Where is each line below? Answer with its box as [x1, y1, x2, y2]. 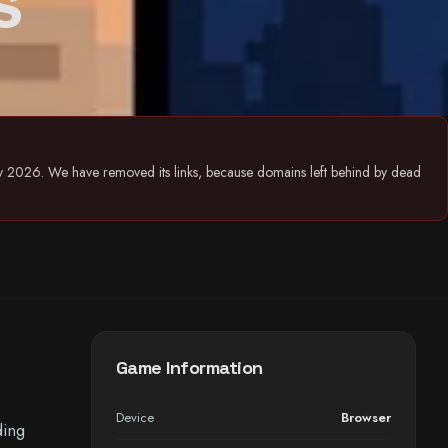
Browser [340, 408, 391, 427]
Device [115, 408, 154, 427]
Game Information [115, 356, 263, 379]
